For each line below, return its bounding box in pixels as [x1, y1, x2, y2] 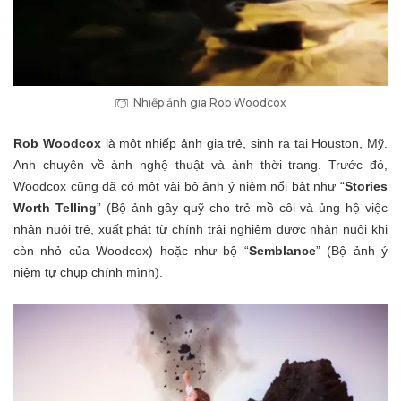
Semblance [248, 243, 316, 259]
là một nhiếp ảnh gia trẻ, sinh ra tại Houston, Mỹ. [100, 136, 388, 151]
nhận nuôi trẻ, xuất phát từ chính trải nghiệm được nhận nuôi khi [13, 222, 388, 237]
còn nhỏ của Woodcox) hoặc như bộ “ [13, 243, 249, 259]
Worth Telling [13, 200, 97, 216]
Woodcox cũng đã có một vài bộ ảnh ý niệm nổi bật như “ [13, 179, 345, 194]
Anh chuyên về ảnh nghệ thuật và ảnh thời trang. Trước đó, [13, 158, 388, 173]
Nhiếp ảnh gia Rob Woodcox [133, 96, 286, 110]
